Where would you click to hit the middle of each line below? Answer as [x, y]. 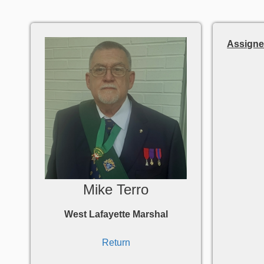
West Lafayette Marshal [116, 214]
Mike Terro [116, 190]
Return [116, 243]
